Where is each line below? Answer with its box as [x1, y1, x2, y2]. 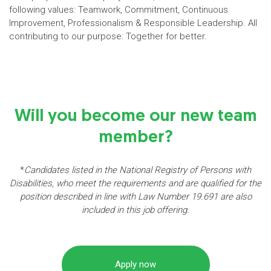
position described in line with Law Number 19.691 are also [19, 191, 252, 203]
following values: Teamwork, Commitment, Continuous [9, 4, 228, 15]
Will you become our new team [14, 108, 257, 126]
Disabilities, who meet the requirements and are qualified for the [10, 178, 261, 189]
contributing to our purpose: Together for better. [9, 30, 207, 42]
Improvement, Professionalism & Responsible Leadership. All [9, 17, 257, 28]
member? [98, 129, 173, 147]
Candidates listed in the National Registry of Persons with [24, 165, 251, 176]
